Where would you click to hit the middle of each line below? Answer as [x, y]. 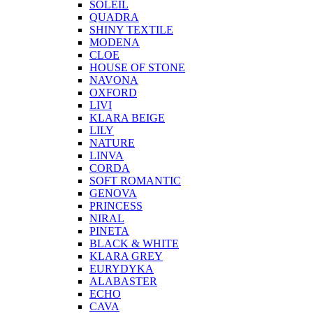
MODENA [115, 43]
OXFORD [113, 93]
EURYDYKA [122, 269]
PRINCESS [116, 206]
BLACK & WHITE [134, 244]
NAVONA [114, 80]
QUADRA [114, 17]
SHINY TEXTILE [131, 30]
